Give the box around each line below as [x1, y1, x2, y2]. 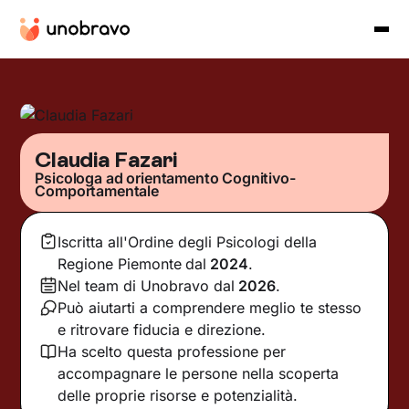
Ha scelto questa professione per [58, 341, 287, 361]
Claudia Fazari [35, 145, 178, 173]
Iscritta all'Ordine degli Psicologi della [58, 232, 318, 251]
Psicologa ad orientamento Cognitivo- [35, 168, 296, 187]
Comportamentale [35, 181, 159, 200]
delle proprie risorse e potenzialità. [58, 385, 299, 404]
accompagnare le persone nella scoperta [58, 363, 340, 383]
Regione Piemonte [58, 254, 183, 273]
